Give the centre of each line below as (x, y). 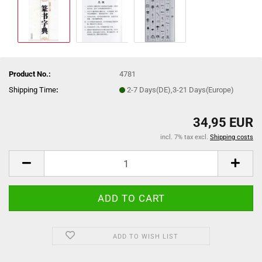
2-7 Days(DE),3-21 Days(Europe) (181, 89)
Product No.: (30, 74)
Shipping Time (32, 89)
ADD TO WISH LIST (145, 237)
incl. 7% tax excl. (185, 137)
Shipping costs (232, 137)
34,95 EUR (223, 123)
